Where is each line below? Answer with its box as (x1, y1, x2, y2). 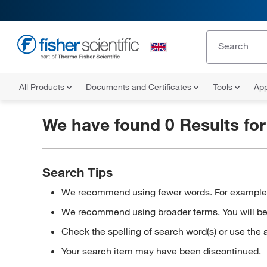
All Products (19, 82, 67, 92)
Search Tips (42, 164, 113, 180)
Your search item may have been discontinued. (61, 245, 261, 257)
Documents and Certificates (86, 82, 194, 92)
